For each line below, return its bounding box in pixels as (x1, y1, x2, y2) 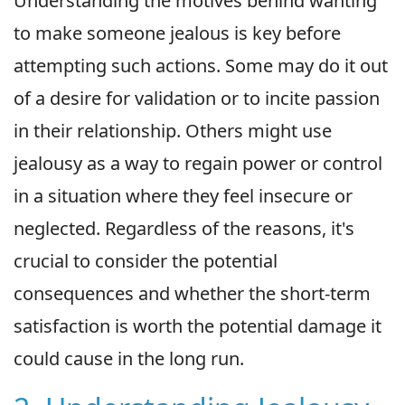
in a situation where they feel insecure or (14, 183, 353, 208)
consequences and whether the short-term (14, 280, 371, 306)
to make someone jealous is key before (14, 20, 341, 45)
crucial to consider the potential (14, 248, 278, 273)
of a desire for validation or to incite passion (14, 85, 380, 110)
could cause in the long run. (14, 345, 244, 371)
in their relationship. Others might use (14, 118, 332, 143)
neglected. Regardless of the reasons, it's (14, 215, 354, 240)
